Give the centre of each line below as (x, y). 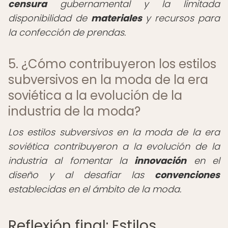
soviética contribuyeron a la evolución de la (114, 146)
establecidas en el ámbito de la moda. (95, 189)
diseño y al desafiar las (81, 175)
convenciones (187, 175)
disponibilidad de (50, 18)
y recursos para (181, 18)
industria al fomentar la (72, 161)
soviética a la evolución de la (95, 95)
